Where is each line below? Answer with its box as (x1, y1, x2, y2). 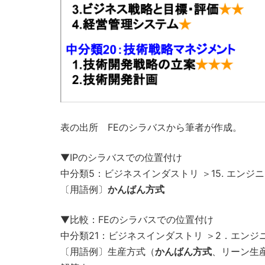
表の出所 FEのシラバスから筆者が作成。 (60, 121, 242, 133)
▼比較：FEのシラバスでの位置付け (60, 213, 214, 225)
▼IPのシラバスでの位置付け (60, 151, 182, 163)
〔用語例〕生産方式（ (60, 245, 155, 257)
